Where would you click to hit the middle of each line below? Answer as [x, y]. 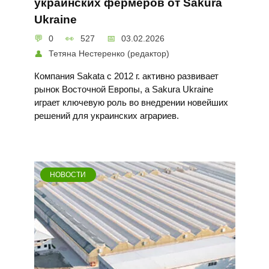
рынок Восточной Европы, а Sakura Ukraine [123, 89]
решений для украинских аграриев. [106, 116]
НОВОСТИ [68, 174]
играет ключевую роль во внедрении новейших [131, 103]
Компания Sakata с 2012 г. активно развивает [126, 76]
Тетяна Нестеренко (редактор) [109, 54]
